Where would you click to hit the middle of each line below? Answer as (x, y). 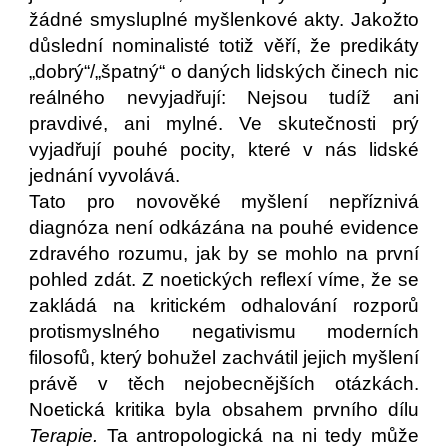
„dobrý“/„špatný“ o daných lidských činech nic (224, 71)
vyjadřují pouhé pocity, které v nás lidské (224, 149)
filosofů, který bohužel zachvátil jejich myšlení (224, 357)
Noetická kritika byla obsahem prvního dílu (224, 409)
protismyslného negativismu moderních (224, 331)
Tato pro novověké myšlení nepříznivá (224, 201)
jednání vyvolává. (115, 175)
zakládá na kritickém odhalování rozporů (224, 305)
